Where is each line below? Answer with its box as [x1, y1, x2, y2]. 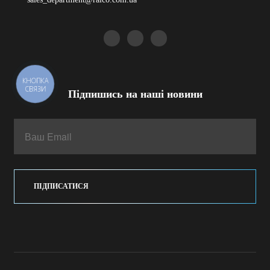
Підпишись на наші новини [67, 87, 202, 100]
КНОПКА [22, 75, 49, 86]
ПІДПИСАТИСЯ [34, 181, 89, 190]
